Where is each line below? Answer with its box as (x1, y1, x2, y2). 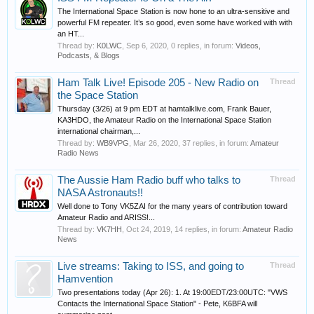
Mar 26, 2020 (133, 139, 178, 147)
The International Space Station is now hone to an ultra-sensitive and (57, 7, 289, 15)
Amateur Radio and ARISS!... (57, 213, 155, 221)
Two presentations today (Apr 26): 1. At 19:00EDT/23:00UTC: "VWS (57, 288, 287, 296)
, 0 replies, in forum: (167, 41, 235, 50)
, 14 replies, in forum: (170, 225, 243, 233)
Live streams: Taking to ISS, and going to (57, 261, 244, 272)
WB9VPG (97, 139, 129, 147)
